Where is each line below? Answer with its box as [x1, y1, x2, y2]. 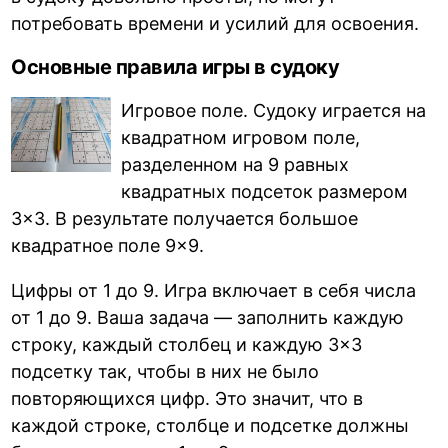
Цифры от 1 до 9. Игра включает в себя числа [11, 279, 417, 301]
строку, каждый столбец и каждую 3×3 [11, 333, 363, 355]
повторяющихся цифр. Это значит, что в [11, 387, 364, 409]
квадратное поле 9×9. [11, 234, 205, 256]
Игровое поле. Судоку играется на [121, 99, 427, 121]
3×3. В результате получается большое [11, 207, 359, 229]
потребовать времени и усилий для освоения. [11, 12, 420, 34]
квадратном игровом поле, [121, 126, 361, 148]
